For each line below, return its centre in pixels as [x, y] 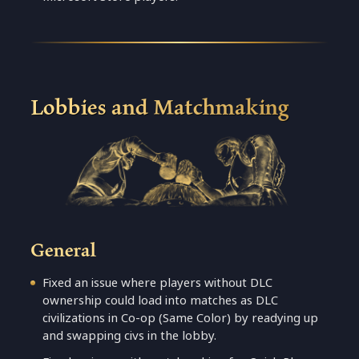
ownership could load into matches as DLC [161, 300]
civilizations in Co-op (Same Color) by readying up [181, 317]
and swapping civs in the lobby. [130, 335]
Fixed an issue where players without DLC [158, 282]
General [64, 249]
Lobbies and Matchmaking [160, 106]
